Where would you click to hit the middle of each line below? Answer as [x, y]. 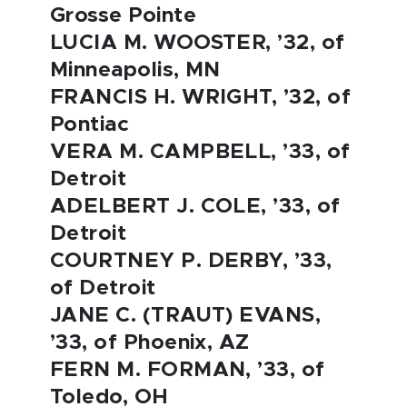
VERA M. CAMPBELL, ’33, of [200, 152]
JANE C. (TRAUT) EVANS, [186, 316]
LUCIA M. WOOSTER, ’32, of [198, 43]
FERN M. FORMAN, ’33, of [188, 370]
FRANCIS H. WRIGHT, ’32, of [201, 98]
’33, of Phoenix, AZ [150, 343]
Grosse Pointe [124, 16]
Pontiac [90, 125]
